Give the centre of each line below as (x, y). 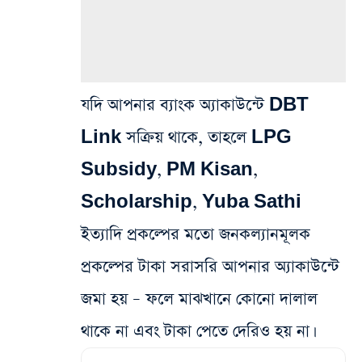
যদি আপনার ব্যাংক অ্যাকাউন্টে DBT (195, 105)
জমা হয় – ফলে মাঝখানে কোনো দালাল (199, 299)
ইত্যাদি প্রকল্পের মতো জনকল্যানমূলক (196, 235)
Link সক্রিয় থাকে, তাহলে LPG (186, 138)
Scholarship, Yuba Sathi (191, 202)
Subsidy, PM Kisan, (169, 170)
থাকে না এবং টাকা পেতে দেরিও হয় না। (197, 332)
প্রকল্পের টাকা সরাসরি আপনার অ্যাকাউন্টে (210, 267)
